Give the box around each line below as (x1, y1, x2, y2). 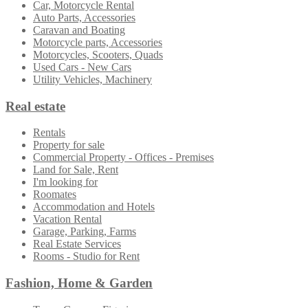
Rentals (33, 126, 65, 139)
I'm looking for (33, 176, 98, 188)
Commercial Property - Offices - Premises (33, 151, 214, 164)
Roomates (33, 188, 76, 201)
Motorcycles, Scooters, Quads (33, 48, 163, 60)
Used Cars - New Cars (33, 60, 131, 73)
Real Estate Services (33, 238, 121, 250)
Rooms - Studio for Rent (33, 250, 140, 263)
